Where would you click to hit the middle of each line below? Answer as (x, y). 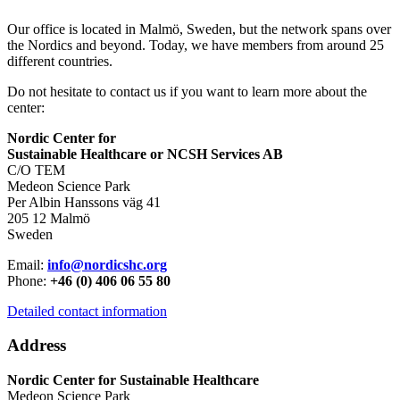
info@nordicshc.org (107, 264)
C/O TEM (36, 170)
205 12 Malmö (49, 218)
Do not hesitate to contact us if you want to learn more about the (187, 91)
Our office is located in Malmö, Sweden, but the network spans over (199, 29)
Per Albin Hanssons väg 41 (84, 202)
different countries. (60, 61)
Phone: (29, 280)
